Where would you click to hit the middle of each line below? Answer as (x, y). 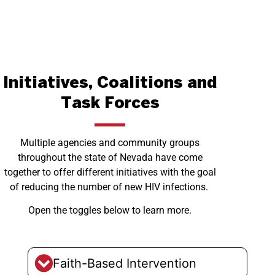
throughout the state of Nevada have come (110, 157)
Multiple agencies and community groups (110, 142)
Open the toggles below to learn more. (110, 211)
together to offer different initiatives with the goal (110, 172)
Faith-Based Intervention (124, 264)
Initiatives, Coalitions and (110, 83)
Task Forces (110, 103)
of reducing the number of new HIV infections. (110, 187)
